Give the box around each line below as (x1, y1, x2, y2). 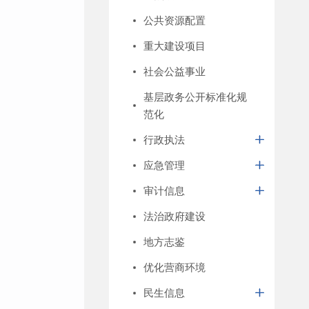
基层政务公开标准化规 (143, 91, 247, 103)
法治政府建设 (143, 210, 206, 222)
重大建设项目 (143, 40, 206, 52)
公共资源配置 (143, 14, 206, 26)
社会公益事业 (143, 66, 206, 77)
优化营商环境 (143, 261, 206, 273)
